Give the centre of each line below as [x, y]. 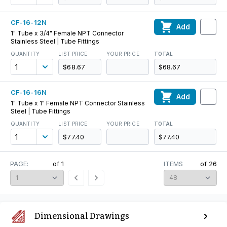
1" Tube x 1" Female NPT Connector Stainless [78, 103]
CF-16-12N [29, 22]
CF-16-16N [29, 92]
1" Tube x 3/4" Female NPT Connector [67, 33]
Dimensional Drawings [82, 216]
